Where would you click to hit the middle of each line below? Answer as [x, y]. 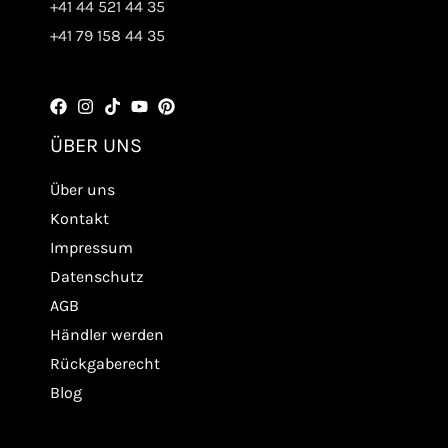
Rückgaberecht [105, 363]
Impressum [91, 247]
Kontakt [79, 218]
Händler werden [107, 334]
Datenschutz [97, 276]
